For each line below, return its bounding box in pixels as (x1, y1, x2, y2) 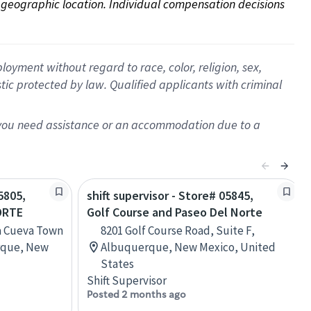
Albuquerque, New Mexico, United (101, 239, 276, 255)
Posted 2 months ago (87, 288, 186, 301)
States (101, 256, 134, 271)
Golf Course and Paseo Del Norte (87, 204, 262, 220)
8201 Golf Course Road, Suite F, (101, 223, 255, 238)
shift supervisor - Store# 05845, (87, 187, 253, 203)
